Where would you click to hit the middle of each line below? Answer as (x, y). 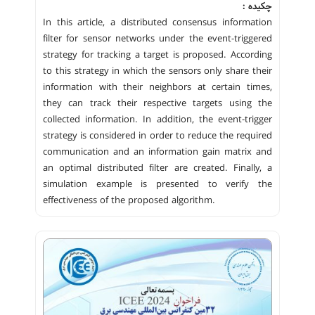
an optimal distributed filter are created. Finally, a (157, 168)
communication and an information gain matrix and (157, 152)
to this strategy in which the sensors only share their (157, 71)
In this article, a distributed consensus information (157, 22)
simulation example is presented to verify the (157, 184)
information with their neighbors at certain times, (157, 87)
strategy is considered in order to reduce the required (157, 136)
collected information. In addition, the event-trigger (157, 120)
